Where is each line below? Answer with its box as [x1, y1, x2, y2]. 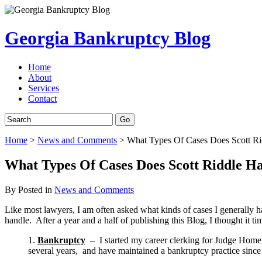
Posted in [18, 184, 54, 195]
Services [28, 82, 59, 93]
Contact [28, 93, 57, 104]
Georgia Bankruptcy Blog [5, 27, 211, 49]
